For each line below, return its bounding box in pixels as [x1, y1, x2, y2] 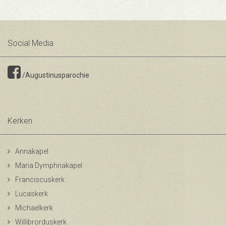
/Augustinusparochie [21, 71, 89, 79]
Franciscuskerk [15, 176, 65, 184]
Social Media [8, 38, 53, 48]
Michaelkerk [15, 204, 53, 212]
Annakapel [15, 147, 48, 155]
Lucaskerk [15, 190, 48, 198]
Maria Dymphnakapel [15, 161, 82, 169]
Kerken [8, 116, 32, 126]
